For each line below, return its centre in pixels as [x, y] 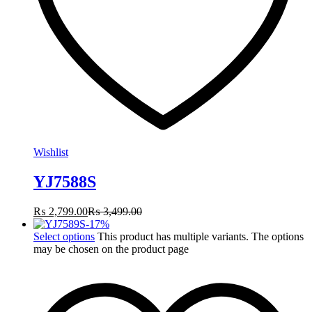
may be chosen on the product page [111, 249]
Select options [64, 236]
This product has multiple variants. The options [201, 236]
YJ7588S [65, 181]
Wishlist [51, 152]
